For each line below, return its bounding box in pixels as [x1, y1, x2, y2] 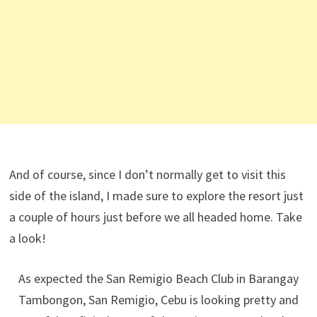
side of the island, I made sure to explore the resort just [8, 187, 304, 204]
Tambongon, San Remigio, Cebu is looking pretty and [18, 291, 299, 308]
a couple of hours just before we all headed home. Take [8, 208, 302, 225]
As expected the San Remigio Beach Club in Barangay [18, 270, 299, 287]
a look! [8, 229, 46, 246]
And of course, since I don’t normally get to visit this [8, 166, 286, 183]
